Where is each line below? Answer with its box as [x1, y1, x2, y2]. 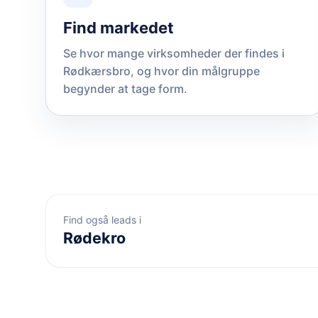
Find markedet [63, 18, 174, 37]
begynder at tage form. [63, 81, 187, 96]
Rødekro [63, 229, 126, 248]
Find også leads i [63, 214, 141, 226]
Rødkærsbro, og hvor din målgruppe [63, 63, 260, 78]
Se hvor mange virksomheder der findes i [63, 45, 285, 60]
